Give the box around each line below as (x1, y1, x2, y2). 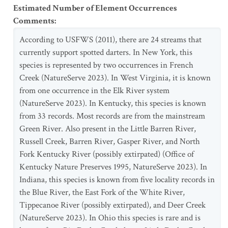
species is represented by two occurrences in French (19, 60, 193, 71)
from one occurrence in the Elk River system (19, 85, 169, 96)
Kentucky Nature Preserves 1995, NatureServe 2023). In (19, 161, 207, 173)
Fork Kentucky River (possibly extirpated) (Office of (19, 149, 194, 160)
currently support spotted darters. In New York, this (19, 47, 192, 58)
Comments (13, 15, 54, 26)
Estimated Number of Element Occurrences (13, 3, 177, 14)
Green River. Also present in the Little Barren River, (19, 123, 196, 134)
